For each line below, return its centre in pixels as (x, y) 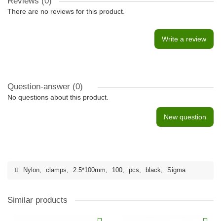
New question (185, 117)
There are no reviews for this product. (66, 11)
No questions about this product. (58, 97)
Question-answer (40, 87)
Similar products (37, 200)
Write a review (184, 39)
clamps (56, 170)
